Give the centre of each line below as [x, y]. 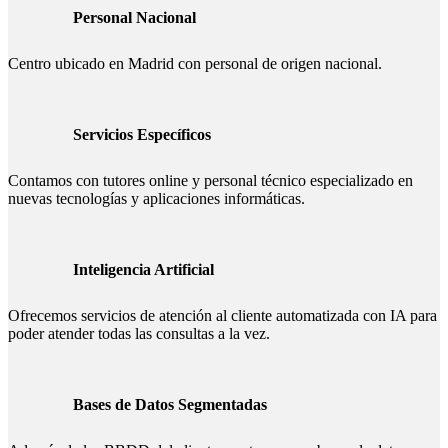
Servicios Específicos [142, 134]
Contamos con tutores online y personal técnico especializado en [210, 180]
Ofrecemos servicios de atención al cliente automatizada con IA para [222, 315]
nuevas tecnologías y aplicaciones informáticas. [156, 198]
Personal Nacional [134, 17]
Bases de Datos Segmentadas [170, 404]
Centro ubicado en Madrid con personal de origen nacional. [195, 63]
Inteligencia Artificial [143, 269]
